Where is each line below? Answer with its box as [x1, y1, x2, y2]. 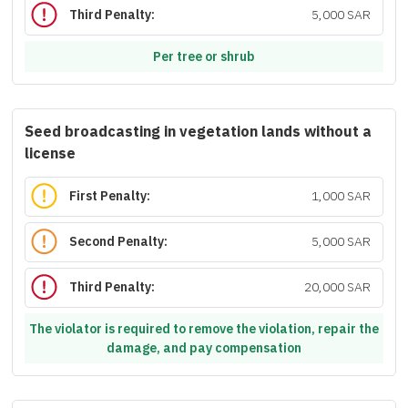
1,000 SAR [311, 187, 371, 207]
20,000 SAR [303, 278, 371, 298]
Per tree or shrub [153, 46, 255, 66]
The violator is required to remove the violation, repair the [29, 319, 379, 339]
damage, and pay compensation [107, 338, 301, 358]
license [25, 143, 76, 165]
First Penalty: [69, 187, 151, 207]
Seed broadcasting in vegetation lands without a [25, 121, 372, 143]
